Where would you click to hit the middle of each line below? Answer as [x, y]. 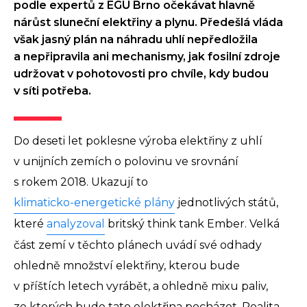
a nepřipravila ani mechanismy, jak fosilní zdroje [147, 57]
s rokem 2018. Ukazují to [82, 182]
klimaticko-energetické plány [94, 203]
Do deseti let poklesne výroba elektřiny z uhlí [138, 141]
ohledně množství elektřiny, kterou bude [127, 266]
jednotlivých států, [226, 203]
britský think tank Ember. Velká [192, 224]
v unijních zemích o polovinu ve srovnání [126, 162]
